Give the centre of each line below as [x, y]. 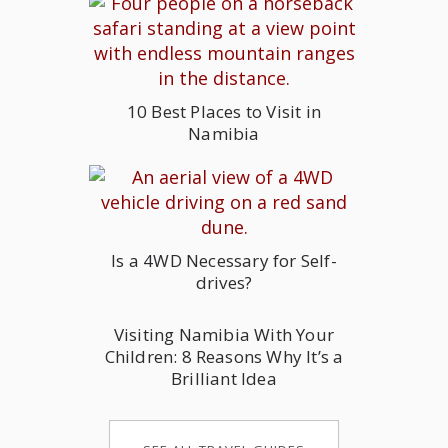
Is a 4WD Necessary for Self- [224, 260]
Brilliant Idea [224, 378]
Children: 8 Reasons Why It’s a [224, 356]
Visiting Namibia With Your [224, 334]
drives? [224, 282]
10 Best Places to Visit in [224, 111]
